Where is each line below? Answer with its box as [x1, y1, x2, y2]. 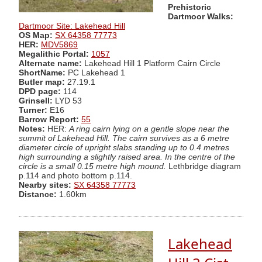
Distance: [19, 189, 57, 199]
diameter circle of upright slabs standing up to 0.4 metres [19, 143, 229, 152]
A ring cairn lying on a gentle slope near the [69, 124, 229, 133]
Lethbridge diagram [166, 161, 241, 171]
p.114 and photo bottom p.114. [19, 171, 132, 180]
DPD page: [19, 87, 61, 96]
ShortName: [19, 68, 65, 77]
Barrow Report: [19, 115, 79, 124]
